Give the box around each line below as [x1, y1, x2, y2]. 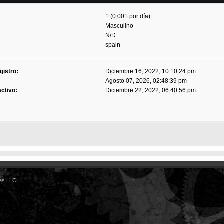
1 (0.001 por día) [105, 13, 151, 20]
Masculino [105, 22, 134, 30]
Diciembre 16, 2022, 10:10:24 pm [105, 68, 196, 75]
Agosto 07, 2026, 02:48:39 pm [105, 77, 187, 85]
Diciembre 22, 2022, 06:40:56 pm [105, 87, 196, 94]
